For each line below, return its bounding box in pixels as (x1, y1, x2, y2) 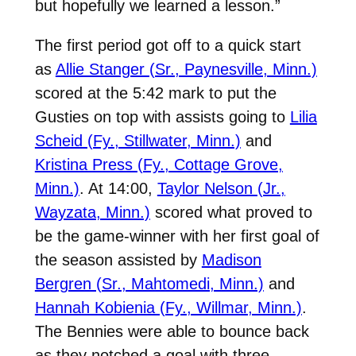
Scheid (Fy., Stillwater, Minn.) (34, 131, 241, 149)
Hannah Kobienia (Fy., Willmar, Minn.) (34, 298, 302, 316)
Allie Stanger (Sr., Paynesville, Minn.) (55, 60, 317, 78)
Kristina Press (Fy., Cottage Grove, (34, 155, 283, 173)
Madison (201, 250, 261, 269)
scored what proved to (149, 203, 312, 221)
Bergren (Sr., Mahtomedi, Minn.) (34, 274, 264, 292)
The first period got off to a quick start (34, 36, 301, 54)
